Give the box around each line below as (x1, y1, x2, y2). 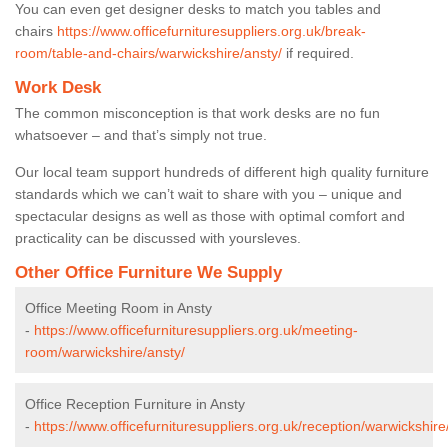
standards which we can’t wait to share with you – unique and (15, 185, 402, 202)
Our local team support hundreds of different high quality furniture (15, 163, 429, 180)
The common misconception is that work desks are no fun (15, 104, 380, 121)
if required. (282, 44, 354, 61)
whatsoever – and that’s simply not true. (15, 126, 271, 143)
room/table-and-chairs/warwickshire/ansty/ (15, 44, 282, 61)
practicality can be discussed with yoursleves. (15, 229, 301, 246)
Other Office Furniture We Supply (15, 262, 282, 282)
